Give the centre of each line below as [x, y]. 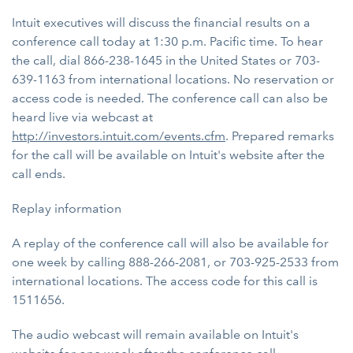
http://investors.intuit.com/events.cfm [119, 136]
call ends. [39, 174]
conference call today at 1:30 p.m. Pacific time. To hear [167, 41]
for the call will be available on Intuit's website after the [168, 155]
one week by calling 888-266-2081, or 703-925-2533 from [175, 262]
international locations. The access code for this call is [165, 281]
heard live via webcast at [82, 117]
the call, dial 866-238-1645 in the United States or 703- [166, 60]
